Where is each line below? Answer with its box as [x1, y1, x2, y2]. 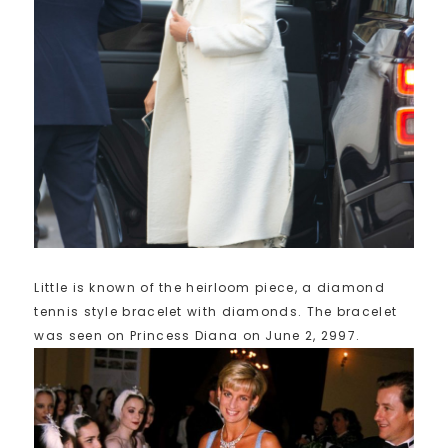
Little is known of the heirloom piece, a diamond [34, 279, 385, 296]
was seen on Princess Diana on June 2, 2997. [34, 327, 361, 344]
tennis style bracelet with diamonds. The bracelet [34, 303, 398, 320]
